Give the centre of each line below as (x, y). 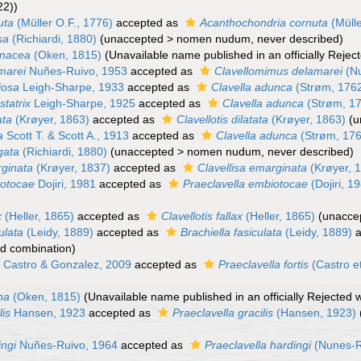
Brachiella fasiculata (232, 232)
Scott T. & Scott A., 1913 (66, 135)
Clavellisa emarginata (253, 168)
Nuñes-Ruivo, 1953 (77, 71)
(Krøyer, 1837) (72, 168)
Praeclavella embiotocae (246, 184)
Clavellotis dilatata (223, 119)
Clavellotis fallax (202, 216)
